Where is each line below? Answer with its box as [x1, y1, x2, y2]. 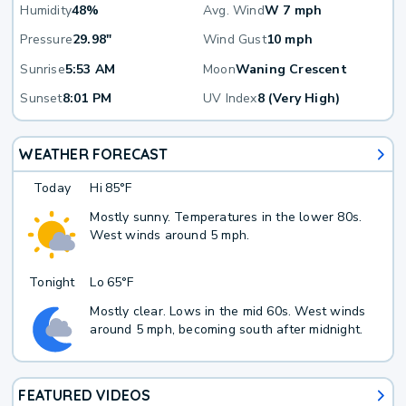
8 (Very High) [256, 90, 341, 108]
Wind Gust [203, 31, 266, 49]
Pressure [20, 31, 73, 49]
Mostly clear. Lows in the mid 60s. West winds [90, 302, 366, 320]
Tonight [29, 273, 75, 291]
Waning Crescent [235, 60, 347, 78]
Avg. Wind [203, 2, 265, 20]
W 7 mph [264, 2, 323, 20]
